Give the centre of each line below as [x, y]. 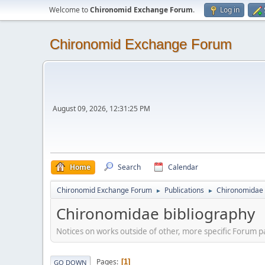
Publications [184, 190]
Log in [230, 10]
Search [129, 167]
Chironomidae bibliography [156, 214]
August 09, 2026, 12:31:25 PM [101, 109]
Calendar [183, 167]
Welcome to [70, 10]
